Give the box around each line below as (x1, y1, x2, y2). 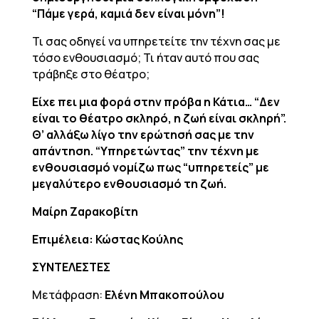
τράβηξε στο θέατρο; (31, 66, 150, 82)
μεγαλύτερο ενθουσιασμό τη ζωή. (31, 176, 226, 192)
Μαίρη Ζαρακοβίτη (31, 204, 138, 219)
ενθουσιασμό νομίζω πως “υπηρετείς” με (31, 159, 271, 175)
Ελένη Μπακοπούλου (104, 287, 224, 303)
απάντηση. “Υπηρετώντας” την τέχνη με (31, 143, 259, 159)
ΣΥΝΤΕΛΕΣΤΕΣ (31, 259, 110, 275)
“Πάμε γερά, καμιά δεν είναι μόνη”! (31, 6, 225, 21)
